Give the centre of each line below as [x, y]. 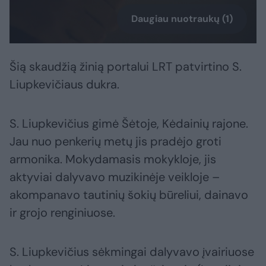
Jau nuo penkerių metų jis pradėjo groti [115, 142]
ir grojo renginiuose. [62, 213]
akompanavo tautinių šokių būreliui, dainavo [129, 195]
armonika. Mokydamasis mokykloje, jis [113, 159]
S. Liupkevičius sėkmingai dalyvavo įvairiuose [132, 252]
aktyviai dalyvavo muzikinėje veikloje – [115, 177]
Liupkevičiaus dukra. [64, 85]
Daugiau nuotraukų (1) [182, 19]
